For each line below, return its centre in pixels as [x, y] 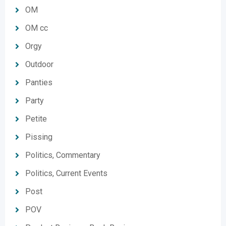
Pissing [39, 137]
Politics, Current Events [66, 173]
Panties [39, 82]
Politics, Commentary [63, 155]
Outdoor [39, 64]
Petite [36, 119]
